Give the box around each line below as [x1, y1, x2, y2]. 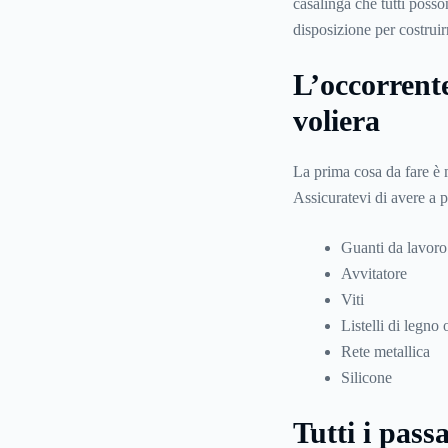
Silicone [340, 369, 392, 387]
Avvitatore [340, 265, 407, 283]
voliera [292, 104, 380, 138]
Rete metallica [340, 343, 430, 361]
